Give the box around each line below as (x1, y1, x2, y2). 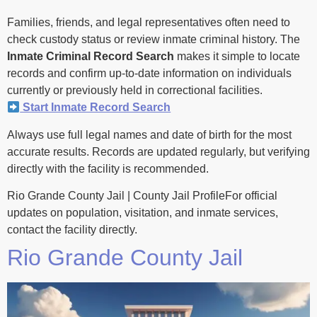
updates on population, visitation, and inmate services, (7, 207, 278, 219)
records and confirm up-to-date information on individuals (7, 67, 292, 80)
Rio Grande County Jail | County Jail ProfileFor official (7, 190, 277, 202)
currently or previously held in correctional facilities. (7, 84, 263, 97)
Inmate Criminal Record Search (7, 50, 174, 63)
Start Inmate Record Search (20, 101, 171, 114)
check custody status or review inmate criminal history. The (7, 33, 300, 46)
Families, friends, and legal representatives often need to (7, 16, 290, 29)
